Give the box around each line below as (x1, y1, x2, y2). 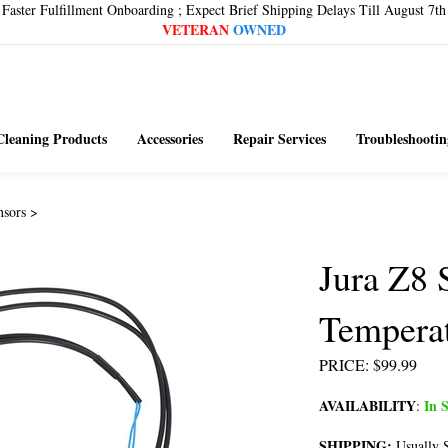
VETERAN (162, 19, 229, 40)
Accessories (136, 128, 203, 149)
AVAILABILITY (319, 395, 416, 416)
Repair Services (232, 128, 326, 149)
